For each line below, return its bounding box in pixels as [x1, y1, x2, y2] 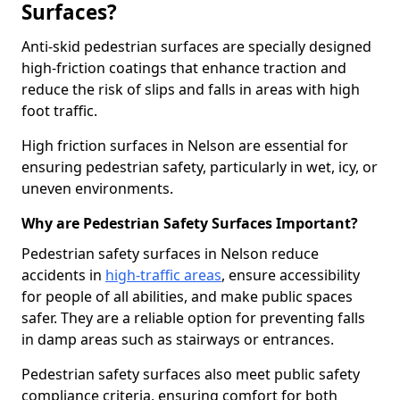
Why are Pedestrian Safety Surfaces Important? [21, 213, 358, 233]
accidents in [21, 265, 105, 285]
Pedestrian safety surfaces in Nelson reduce [21, 244, 319, 263]
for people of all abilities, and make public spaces [21, 287, 353, 306]
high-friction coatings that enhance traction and [21, 58, 346, 78]
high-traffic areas [105, 265, 221, 285]
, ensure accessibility [221, 265, 360, 285]
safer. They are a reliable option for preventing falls [21, 308, 365, 328]
